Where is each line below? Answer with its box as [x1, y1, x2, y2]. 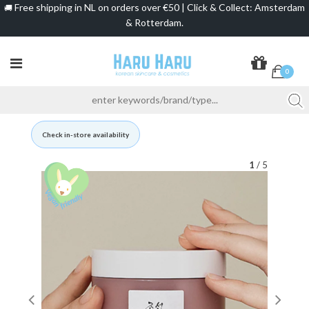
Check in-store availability [42, 130, 129, 139]
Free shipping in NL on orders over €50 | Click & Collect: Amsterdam [12, 1, 305, 14]
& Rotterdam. [126, 16, 183, 28]
